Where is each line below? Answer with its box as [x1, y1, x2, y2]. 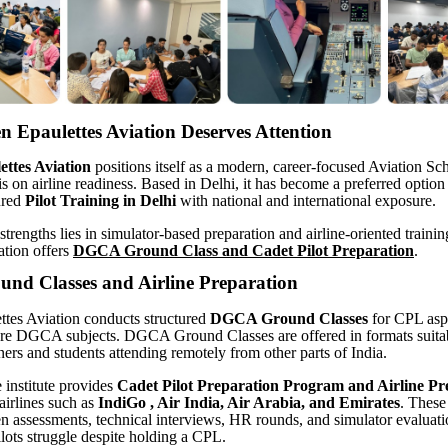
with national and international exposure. [176, 192, 436, 210]
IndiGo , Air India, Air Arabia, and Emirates [98, 394, 400, 412]
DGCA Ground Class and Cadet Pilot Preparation [73, 242, 414, 260]
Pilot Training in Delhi [25, 192, 176, 210]
